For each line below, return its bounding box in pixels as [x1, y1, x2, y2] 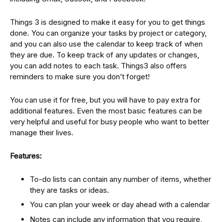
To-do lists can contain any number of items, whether [30, 174, 211, 184]
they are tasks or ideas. [30, 185, 109, 195]
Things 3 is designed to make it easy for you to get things [10, 17, 205, 27]
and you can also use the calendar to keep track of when [10, 39, 203, 49]
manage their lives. [10, 127, 73, 137]
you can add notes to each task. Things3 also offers [10, 60, 187, 70]
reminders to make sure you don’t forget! [10, 71, 150, 81]
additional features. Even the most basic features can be [10, 106, 202, 115]
